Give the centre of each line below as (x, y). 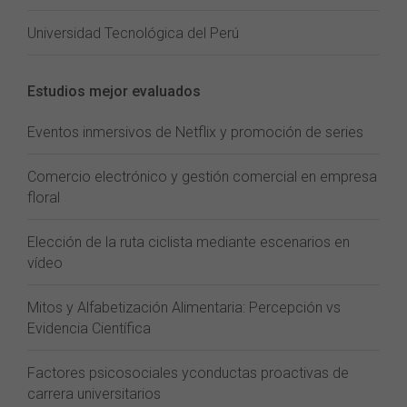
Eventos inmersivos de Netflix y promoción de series (195, 132)
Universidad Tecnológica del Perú (133, 33)
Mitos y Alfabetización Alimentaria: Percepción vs (184, 308)
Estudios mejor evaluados (114, 91)
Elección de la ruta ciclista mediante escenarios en (189, 242)
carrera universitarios (94, 394)
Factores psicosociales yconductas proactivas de (188, 373)
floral (44, 198)
